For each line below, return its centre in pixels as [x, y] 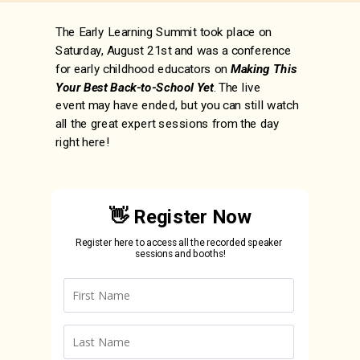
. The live [237, 87]
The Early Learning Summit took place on [164, 32]
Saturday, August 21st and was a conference [174, 50]
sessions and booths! [180, 254]
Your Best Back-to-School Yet [135, 87]
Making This [264, 69]
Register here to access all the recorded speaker [180, 243]
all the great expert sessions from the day [168, 123]
